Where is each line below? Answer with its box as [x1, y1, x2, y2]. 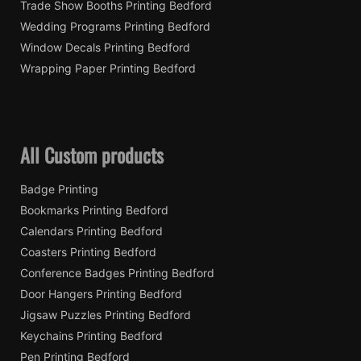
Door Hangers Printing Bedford [20, 286, 182, 301]
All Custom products [20, 139, 164, 169]
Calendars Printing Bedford [20, 223, 163, 238]
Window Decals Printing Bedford [20, 39, 190, 54]
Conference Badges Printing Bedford [20, 265, 214, 280]
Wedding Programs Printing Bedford [20, 19, 210, 33]
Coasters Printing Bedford [20, 244, 156, 259]
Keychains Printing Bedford [20, 328, 163, 342]
